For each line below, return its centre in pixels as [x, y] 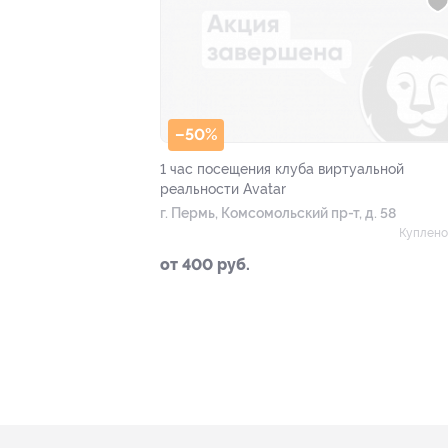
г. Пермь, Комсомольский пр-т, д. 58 [278, 213]
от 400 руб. [205, 265]
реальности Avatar [223, 189]
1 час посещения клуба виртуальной [282, 169]
